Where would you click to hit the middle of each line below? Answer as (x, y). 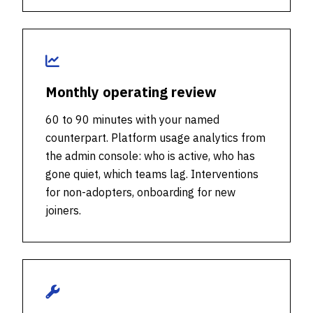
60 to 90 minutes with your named (132, 119)
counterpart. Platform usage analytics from (155, 138)
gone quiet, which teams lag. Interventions (152, 174)
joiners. (63, 210)
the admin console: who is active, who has (150, 156)
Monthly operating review (131, 92)
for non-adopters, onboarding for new (140, 192)
